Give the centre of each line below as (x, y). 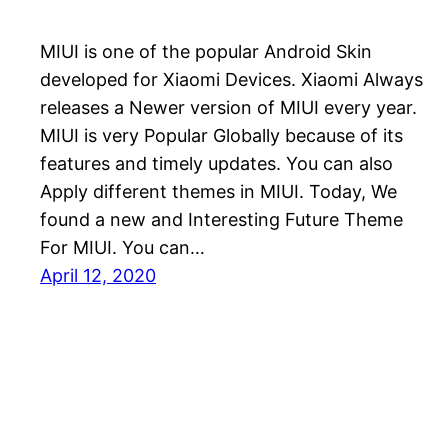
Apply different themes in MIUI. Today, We (218, 191)
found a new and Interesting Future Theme (221, 219)
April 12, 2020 (98, 275)
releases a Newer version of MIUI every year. (228, 107)
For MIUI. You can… (122, 247)
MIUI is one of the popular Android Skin (206, 51)
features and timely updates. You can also (216, 163)
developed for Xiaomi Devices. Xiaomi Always (231, 79)
